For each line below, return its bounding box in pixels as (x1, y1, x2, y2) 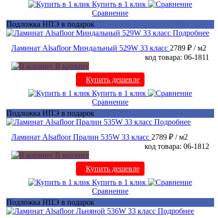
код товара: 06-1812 (145, 142, 209, 151)
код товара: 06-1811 (145, 53, 209, 62)
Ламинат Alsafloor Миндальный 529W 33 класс (11, 44, 168, 53)
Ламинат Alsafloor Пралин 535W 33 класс (11, 133, 149, 142)
